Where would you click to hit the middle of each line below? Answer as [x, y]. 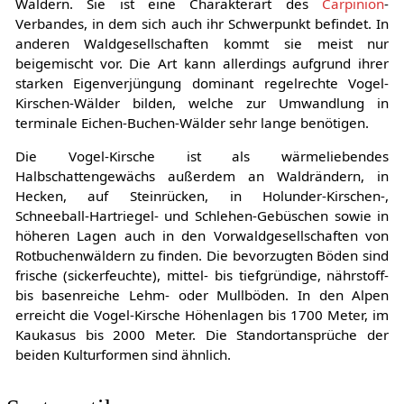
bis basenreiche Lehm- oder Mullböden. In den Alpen [202, 294]
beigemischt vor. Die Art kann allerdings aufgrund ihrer [202, 63]
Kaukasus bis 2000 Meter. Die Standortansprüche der [202, 334]
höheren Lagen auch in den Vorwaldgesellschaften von [202, 235]
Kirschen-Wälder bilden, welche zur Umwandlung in [202, 102]
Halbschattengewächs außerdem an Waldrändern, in [202, 175]
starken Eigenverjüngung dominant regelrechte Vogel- [202, 83]
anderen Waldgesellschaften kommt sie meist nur [202, 43]
